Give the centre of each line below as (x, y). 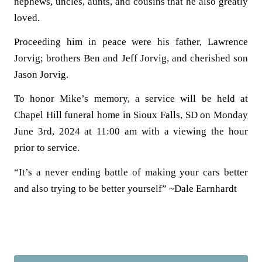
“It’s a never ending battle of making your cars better (131, 172)
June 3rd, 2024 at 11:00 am (75, 132)
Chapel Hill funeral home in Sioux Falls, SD (107, 115)
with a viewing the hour (192, 132)
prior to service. (47, 148)
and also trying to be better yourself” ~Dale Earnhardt (125, 188)
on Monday (224, 115)
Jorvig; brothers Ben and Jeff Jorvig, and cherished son (131, 58)
